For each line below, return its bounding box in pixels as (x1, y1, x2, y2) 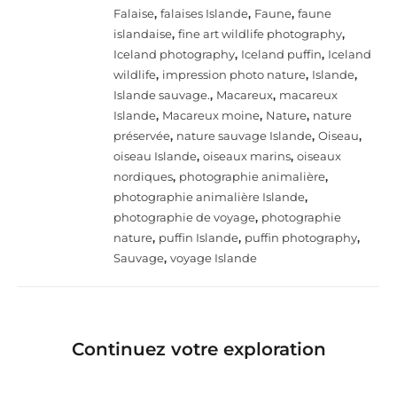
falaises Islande (160, 5, 248, 20)
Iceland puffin (241, 46, 322, 61)
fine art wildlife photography (178, 26, 342, 41)
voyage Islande (170, 250, 257, 265)
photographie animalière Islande (113, 189, 305, 204)
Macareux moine (162, 107, 260, 122)
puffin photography (245, 230, 357, 245)
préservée (113, 128, 170, 143)
